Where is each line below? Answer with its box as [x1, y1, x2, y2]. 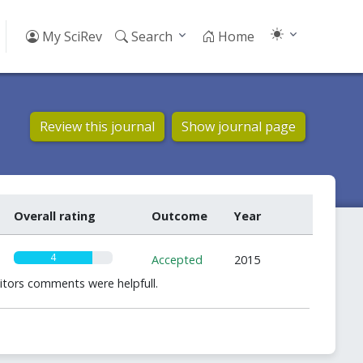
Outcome [151, 208, 207, 224]
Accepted [151, 252, 203, 267]
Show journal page [181, 117, 297, 135]
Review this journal [40, 117, 156, 135]
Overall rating [14, 208, 96, 224]
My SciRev [39, 28, 103, 45]
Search [128, 28, 173, 45]
